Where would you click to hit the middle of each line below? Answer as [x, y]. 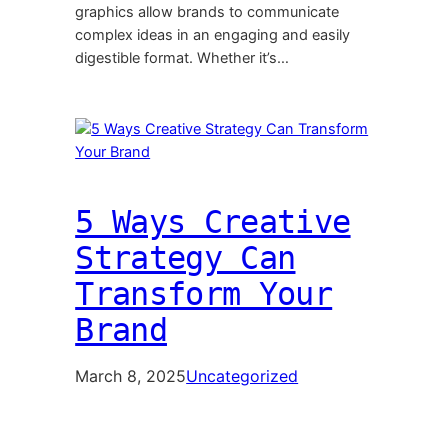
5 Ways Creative [213, 222]
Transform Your [204, 294]
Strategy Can [185, 258]
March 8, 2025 [131, 376]
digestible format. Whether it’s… [182, 58]
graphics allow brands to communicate [207, 12]
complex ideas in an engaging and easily [213, 35]
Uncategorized [242, 376]
